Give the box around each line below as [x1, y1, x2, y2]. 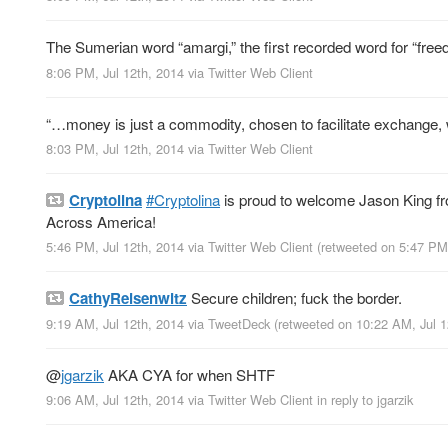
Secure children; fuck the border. [187, 286, 402, 308]
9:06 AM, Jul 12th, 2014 [46, 390, 184, 410]
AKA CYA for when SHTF [104, 363, 275, 385]
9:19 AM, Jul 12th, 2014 [46, 313, 184, 333]
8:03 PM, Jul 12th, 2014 [46, 138, 184, 158]
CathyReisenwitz [69, 286, 187, 309]
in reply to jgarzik [317, 390, 413, 410]
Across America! [46, 210, 156, 232]
